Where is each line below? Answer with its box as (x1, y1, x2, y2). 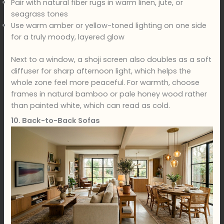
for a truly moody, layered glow (11, 31, 125, 42)
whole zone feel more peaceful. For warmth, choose (11, 77, 200, 87)
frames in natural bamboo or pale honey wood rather (11, 88, 207, 99)
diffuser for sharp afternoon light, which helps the (11, 65, 191, 76)
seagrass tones (11, 8, 68, 19)
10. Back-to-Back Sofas (11, 115, 100, 126)
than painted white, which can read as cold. (11, 100, 170, 110)
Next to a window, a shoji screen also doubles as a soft (11, 54, 212, 64)
